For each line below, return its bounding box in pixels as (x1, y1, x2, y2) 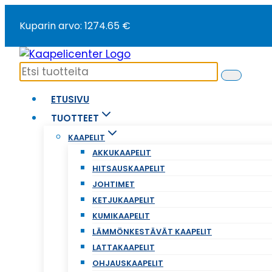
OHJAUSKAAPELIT (92, 258, 163, 268)
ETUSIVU (51, 93, 89, 106)
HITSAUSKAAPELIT (92, 163, 165, 174)
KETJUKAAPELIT (92, 195, 155, 205)
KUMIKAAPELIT (92, 211, 150, 221)
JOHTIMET (92, 179, 135, 189)
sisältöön (4, 19, 52, 34)
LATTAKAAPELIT (92, 242, 155, 253)
